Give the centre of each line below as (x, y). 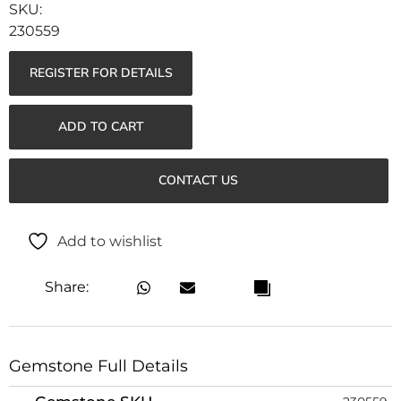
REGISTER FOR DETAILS (101, 73)
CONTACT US (199, 180)
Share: (66, 287)
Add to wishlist (110, 242)
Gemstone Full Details (98, 366)
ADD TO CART (101, 126)
